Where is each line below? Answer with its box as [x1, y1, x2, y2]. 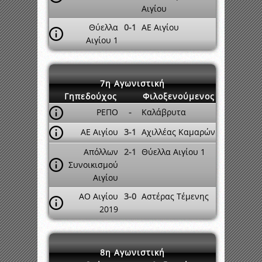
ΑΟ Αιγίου [79, 191, 118, 202]
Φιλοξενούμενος [143, 91, 215, 102]
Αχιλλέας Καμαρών [142, 126, 215, 137]
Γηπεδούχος [64, 91, 117, 102]
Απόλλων [84, 146, 118, 157]
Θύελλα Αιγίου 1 [142, 146, 205, 157]
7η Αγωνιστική [100, 78, 165, 89]
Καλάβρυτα [142, 106, 186, 118]
